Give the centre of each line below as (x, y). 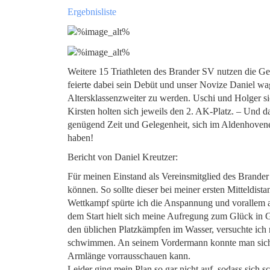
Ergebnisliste (92, 12)
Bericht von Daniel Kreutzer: (123, 157)
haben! (80, 137)
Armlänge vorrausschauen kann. (129, 256)
